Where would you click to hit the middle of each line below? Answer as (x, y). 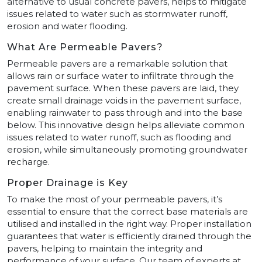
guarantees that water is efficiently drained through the (129, 236)
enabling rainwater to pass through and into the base (125, 112)
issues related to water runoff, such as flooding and (119, 137)
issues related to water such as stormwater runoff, (117, 13)
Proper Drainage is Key (68, 182)
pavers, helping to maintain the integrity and (105, 248)
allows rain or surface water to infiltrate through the (120, 75)
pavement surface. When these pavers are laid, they (123, 88)
